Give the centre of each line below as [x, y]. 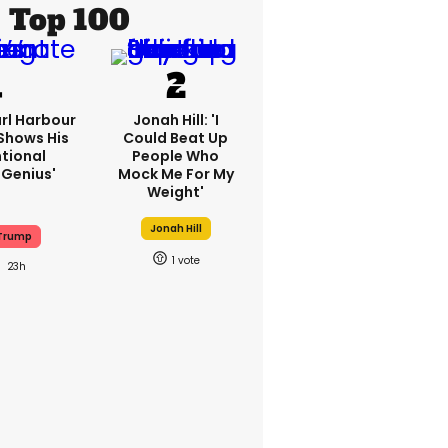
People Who [175, 156]
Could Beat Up [175, 138]
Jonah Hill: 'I [175, 120]
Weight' [175, 192]
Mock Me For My [175, 174]
